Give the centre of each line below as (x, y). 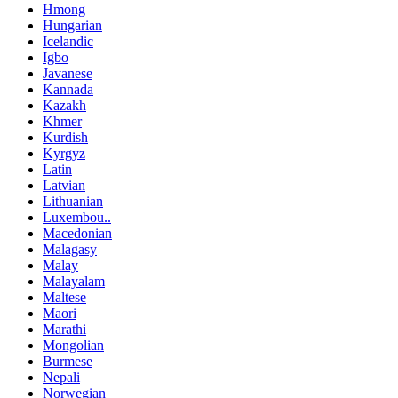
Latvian (64, 185)
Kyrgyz (64, 153)
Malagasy (70, 249)
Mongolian (73, 345)
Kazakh (64, 105)
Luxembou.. (77, 217)
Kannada (68, 89)
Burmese (68, 361)
